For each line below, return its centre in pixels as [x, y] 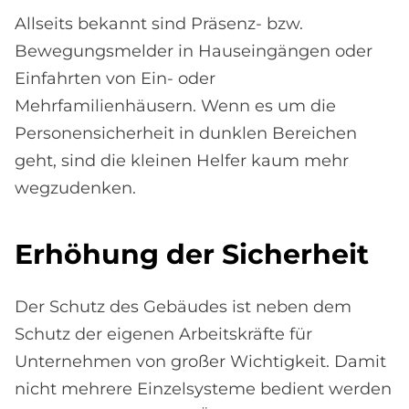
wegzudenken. [75, 189]
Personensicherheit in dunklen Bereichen [186, 134]
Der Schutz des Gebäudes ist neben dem [183, 307]
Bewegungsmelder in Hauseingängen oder [194, 52]
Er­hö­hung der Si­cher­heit [192, 255]
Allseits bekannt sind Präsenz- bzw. [159, 24]
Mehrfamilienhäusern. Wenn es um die [175, 106]
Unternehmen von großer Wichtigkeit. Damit [200, 362]
